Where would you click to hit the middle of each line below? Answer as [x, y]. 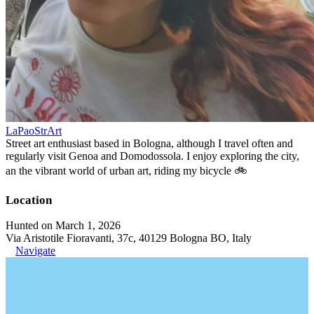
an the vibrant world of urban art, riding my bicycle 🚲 [127, 170]
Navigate [35, 250]
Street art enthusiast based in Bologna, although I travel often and [149, 143]
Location [29, 200]
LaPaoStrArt [34, 130]
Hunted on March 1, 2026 [63, 225]
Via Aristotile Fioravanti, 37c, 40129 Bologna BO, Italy [129, 238]
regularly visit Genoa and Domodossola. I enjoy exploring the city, [152, 156]
